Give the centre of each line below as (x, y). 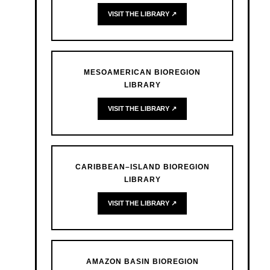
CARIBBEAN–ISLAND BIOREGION (142, 167)
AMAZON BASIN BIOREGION (142, 262)
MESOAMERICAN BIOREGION (142, 73)
